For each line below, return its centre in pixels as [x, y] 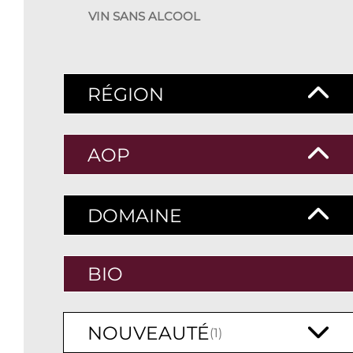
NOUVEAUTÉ [149, 333]
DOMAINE [135, 215]
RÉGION [126, 94]
